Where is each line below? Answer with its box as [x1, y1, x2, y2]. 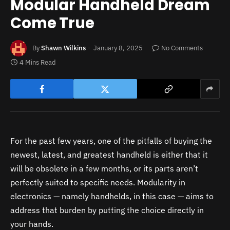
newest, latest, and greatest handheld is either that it [10, 149, 208, 160]
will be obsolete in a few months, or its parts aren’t [10, 163, 198, 174]
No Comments [161, 43, 203, 52]
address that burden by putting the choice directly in [10, 205, 204, 216]
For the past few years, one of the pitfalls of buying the [10, 136, 212, 146]
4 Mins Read [20, 58, 56, 67]
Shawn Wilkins [41, 43, 86, 52]
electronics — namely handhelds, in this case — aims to [10, 191, 214, 202]
